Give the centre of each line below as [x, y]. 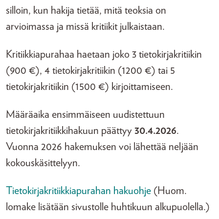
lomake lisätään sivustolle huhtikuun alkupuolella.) [108, 207]
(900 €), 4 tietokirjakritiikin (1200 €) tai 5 [90, 70]
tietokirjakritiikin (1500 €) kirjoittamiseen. [89, 87]
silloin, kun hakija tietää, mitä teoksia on [86, 10]
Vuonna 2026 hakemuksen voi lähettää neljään [102, 147]
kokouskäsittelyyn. [43, 163]
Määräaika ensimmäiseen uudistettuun [85, 114]
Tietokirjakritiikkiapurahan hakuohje [78, 191]
